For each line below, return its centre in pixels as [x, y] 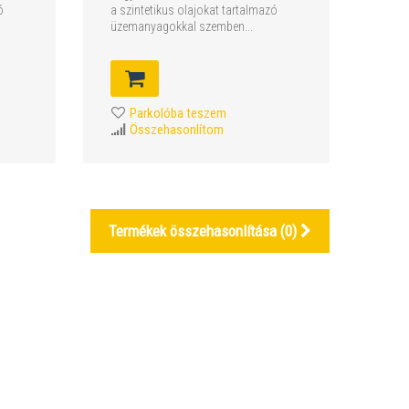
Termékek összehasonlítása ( [197, 231]
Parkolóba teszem [178, 114]
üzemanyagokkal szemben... [181, 27]
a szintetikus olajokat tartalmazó [194, 10]
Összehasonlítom [176, 130]
